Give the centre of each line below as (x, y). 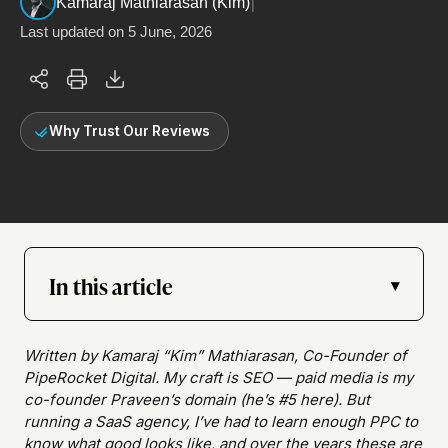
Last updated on (74, 32)
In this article (111, 286)
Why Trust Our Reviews (129, 131)
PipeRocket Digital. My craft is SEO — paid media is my (218, 378)
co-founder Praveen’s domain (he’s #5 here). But (197, 400)
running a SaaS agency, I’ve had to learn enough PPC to (221, 422)
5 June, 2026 (170, 32)
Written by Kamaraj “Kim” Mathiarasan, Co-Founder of (215, 356)
